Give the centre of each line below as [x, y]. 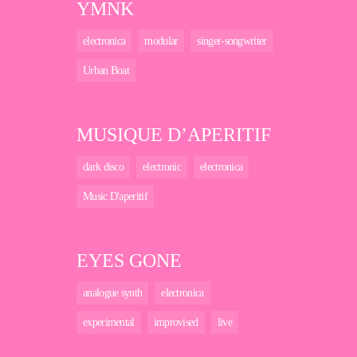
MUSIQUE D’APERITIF [174, 135]
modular [161, 41]
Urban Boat [106, 71]
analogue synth [113, 293]
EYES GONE [129, 261]
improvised [176, 323]
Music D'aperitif [115, 197]
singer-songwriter [232, 41]
